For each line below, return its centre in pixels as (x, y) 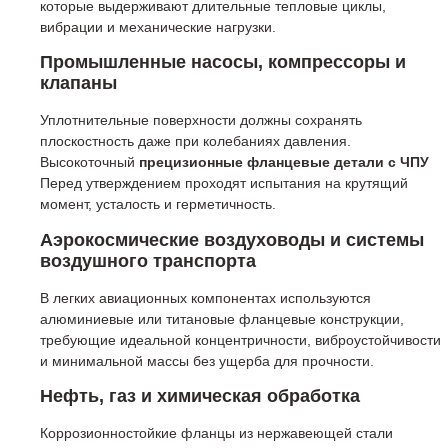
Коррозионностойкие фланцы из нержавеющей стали (216, 433)
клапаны (78, 83)
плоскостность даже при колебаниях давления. (195, 141)
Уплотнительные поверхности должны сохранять (201, 120)
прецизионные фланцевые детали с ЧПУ (284, 162)
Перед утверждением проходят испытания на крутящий (224, 183)
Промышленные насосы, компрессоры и (223, 62)
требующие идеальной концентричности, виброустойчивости (240, 339)
